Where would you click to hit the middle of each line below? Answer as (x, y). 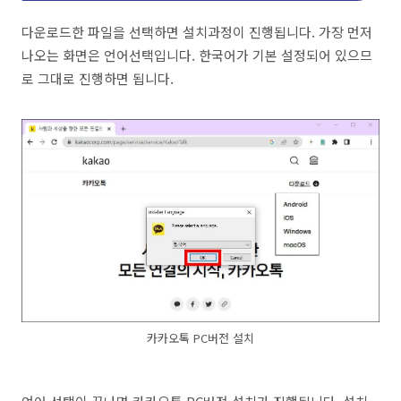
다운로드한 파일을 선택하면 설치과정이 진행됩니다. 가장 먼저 (197, 32)
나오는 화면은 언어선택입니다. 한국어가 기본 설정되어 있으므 (197, 55)
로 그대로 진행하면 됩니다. (98, 78)
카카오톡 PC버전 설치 (200, 338)
